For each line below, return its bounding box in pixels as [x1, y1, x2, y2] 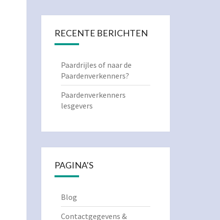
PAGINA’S [54, 160, 93, 170]
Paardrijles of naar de [60, 60, 132, 70]
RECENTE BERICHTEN [54, 27, 148, 38]
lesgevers [60, 101, 93, 110]
